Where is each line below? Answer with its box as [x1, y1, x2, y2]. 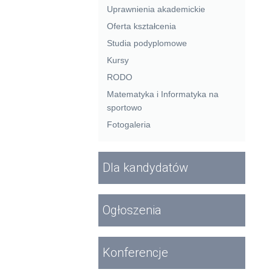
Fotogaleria [107, 120, 151, 130]
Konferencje [102, 245, 168, 260]
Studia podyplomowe [107, 38, 187, 49]
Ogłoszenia [102, 203, 161, 217]
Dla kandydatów [102, 160, 188, 175]
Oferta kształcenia [107, 21, 176, 32]
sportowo [107, 103, 142, 113]
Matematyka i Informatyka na [107, 89, 219, 100]
